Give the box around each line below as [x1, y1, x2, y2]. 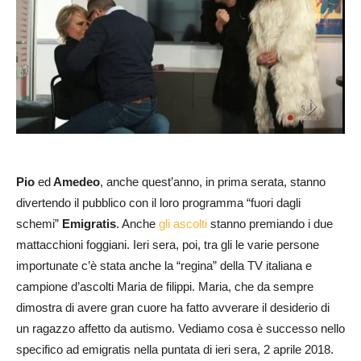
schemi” [16, 217, 62, 231]
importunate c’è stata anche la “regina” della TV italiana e [16, 259, 312, 273]
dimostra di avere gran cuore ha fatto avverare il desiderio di [16, 301, 330, 315]
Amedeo [51, 175, 100, 189]
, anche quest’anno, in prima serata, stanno [100, 175, 326, 189]
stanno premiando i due [207, 217, 333, 231]
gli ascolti [159, 217, 207, 231]
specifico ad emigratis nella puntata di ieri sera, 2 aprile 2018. [16, 342, 334, 357]
